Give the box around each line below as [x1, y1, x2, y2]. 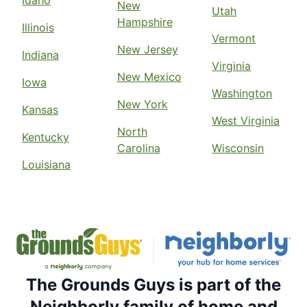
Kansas [22, 102, 58, 116]
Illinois [22, 20, 54, 34]
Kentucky [22, 130, 69, 144]
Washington [212, 86, 273, 100]
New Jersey [116, 42, 178, 56]
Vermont [212, 31, 256, 45]
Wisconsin [212, 140, 265, 155]
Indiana [22, 47, 59, 62]
